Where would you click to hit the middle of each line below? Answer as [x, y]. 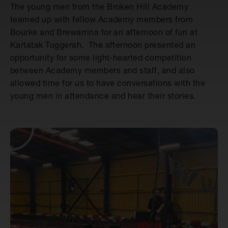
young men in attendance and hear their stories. [103, 96]
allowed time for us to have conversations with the [108, 83]
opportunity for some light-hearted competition [101, 58]
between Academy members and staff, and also [103, 70]
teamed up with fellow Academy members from [102, 19]
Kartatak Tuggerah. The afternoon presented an [103, 45]
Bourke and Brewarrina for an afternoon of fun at [104, 32]
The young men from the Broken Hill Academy [99, 7]
